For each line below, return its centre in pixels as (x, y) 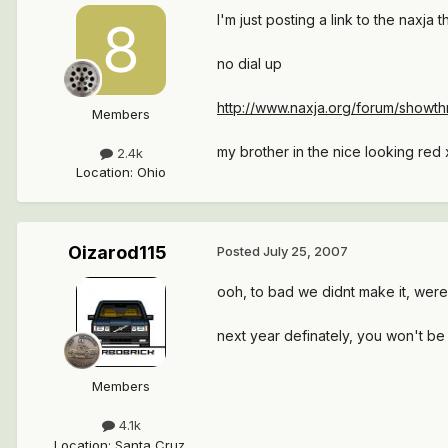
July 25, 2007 (305, 251)
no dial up (249, 64)
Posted (240, 251)
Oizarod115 (117, 253)
